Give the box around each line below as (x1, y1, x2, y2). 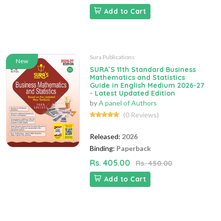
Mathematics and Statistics (90, 73, 185, 82)
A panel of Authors (99, 99, 157, 108)
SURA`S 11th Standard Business (90, 65, 196, 74)
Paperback (116, 144, 151, 153)
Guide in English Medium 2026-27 (90, 81, 204, 90)
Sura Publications (90, 53, 135, 61)
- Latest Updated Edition (90, 89, 175, 98)
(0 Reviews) (123, 110, 159, 119)
